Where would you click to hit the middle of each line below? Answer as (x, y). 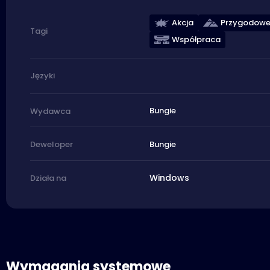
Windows (169, 177)
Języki (42, 76)
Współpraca (196, 39)
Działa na (48, 178)
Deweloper (52, 145)
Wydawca (50, 111)
